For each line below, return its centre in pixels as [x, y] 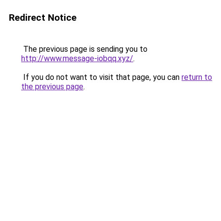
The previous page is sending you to [84, 49]
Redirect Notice [43, 18]
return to [197, 77]
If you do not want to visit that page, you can [101, 77]
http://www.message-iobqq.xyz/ [77, 58]
